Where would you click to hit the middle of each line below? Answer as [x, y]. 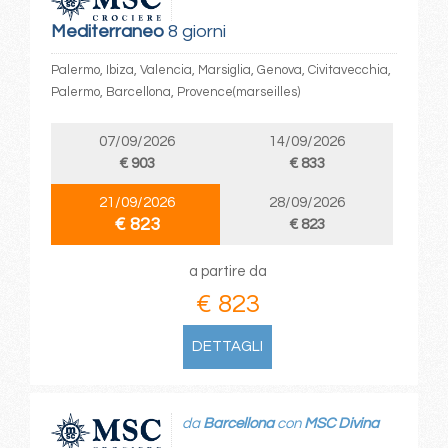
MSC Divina [341, 424]
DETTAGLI [228, 346]
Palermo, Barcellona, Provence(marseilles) [175, 91]
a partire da [227, 271]
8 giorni [194, 31]
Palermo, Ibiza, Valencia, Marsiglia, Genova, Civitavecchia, [220, 69]
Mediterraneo [107, 31]
